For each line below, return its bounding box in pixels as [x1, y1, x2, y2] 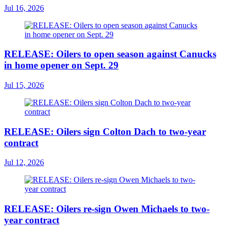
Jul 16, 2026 [4, 3, 44, 12]
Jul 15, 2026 [4, 80, 44, 89]
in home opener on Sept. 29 [4, 60, 119, 71]
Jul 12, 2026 [4, 158, 44, 167]
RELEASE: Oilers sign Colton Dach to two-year [4, 126, 206, 137]
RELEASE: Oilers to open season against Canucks [4, 49, 216, 60]
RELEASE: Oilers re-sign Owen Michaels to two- [4, 203, 210, 215]
